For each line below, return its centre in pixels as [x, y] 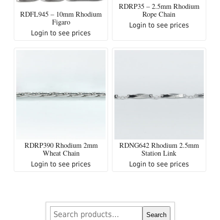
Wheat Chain [61, 153]
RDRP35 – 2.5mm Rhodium [159, 6]
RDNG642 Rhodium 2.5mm [159, 145]
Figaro [61, 22]
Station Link [159, 153]
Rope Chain [159, 14]
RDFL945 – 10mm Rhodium [61, 14]
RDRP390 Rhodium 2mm [61, 145]
